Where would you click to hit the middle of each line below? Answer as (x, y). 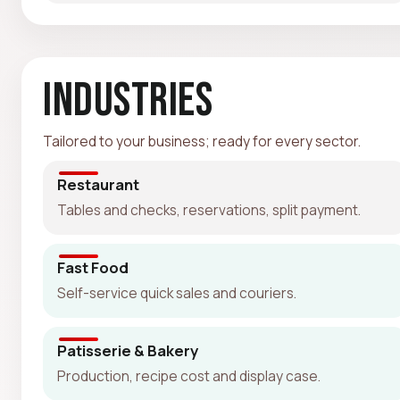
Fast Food (93, 267)
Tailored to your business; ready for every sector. (202, 141)
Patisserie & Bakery (128, 350)
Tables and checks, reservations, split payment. (209, 209)
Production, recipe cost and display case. (189, 375)
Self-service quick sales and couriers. (177, 292)
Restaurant (98, 184)
